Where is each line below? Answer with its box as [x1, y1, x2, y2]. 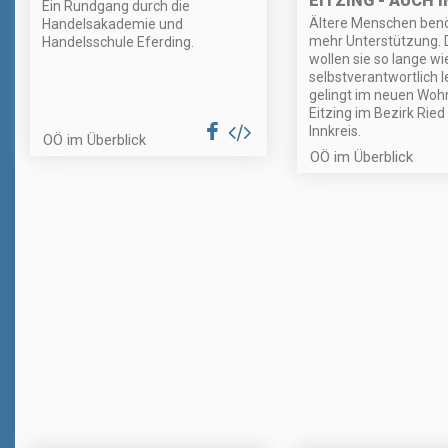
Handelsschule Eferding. [42, 34, 194, 51]
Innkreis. [308, 122, 361, 139]
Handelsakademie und [42, 16, 183, 33]
